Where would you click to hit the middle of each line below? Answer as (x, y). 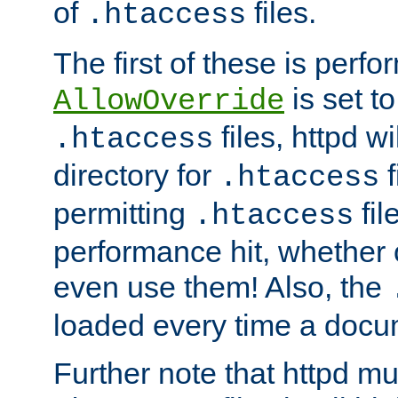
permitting (123, 214)
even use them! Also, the (222, 287)
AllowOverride (169, 102)
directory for (136, 175)
